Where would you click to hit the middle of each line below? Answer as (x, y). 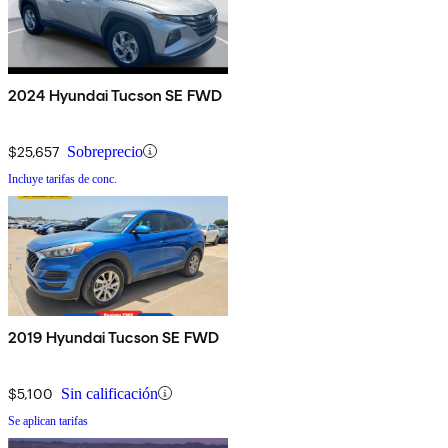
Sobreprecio (105, 151)
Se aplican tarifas (48, 420)
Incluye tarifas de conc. (62, 178)
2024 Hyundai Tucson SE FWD (115, 95)
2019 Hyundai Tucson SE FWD (114, 337)
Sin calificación (109, 393)
